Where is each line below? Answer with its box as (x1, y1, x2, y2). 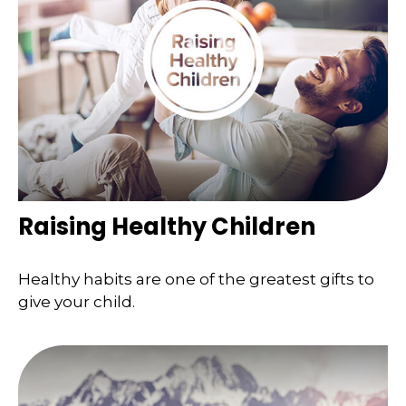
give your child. (18, 292, 135, 311)
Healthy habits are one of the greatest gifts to (18, 269, 374, 288)
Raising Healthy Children (18, 210, 315, 244)
